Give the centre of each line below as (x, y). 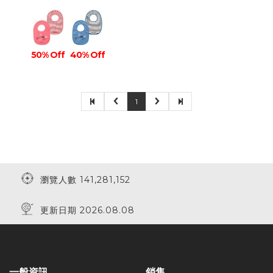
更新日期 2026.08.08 (84, 210)
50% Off (48, 55)
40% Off (87, 55)
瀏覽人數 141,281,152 (82, 180)
